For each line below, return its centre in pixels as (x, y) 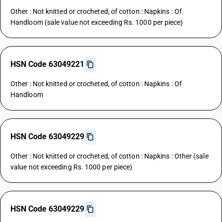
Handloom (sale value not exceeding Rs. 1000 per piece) (97, 22)
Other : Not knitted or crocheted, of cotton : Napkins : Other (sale (110, 156)
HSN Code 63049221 (47, 64)
